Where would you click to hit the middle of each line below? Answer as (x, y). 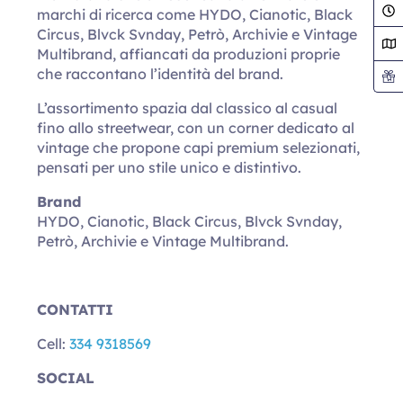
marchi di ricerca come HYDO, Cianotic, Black (195, 14)
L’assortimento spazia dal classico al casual (188, 108)
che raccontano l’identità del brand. (161, 74)
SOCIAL (68, 378)
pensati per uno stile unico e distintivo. (170, 167)
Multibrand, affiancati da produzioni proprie (189, 54)
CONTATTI (76, 309)
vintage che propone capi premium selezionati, (199, 148)
